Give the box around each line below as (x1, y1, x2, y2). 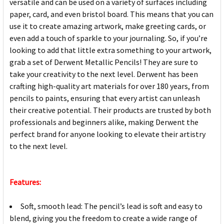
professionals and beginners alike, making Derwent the (9, 117, 198, 127)
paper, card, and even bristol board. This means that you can (9, 9, 213, 19)
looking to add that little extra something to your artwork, (9, 45, 211, 55)
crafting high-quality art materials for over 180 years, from (9, 81, 209, 91)
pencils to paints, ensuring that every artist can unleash (9, 93, 200, 103)
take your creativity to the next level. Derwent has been (9, 69, 198, 79)
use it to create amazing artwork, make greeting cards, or (9, 21, 206, 31)
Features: (9, 177, 41, 187)
